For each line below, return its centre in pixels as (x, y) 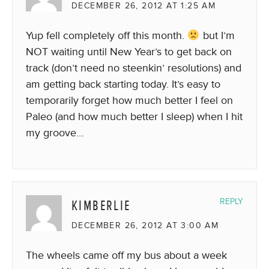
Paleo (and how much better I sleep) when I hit (134, 116)
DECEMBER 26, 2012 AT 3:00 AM (145, 225)
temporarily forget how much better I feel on (129, 100)
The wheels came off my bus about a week (126, 255)
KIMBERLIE (101, 206)
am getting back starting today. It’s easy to (123, 84)
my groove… (55, 133)
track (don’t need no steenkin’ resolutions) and (134, 68)
